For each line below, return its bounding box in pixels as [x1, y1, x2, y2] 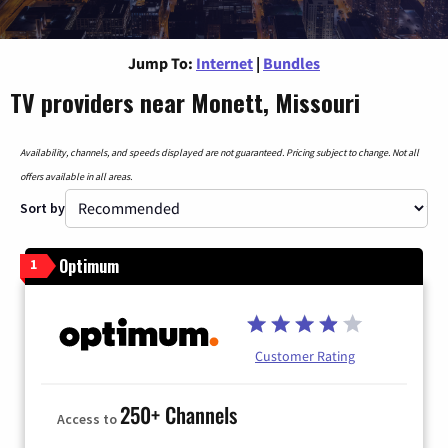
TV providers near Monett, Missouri [10, 83, 360, 120]
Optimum [59, 253, 119, 278]
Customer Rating [255, 346, 355, 365]
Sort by [20, 198, 65, 217]
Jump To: [128, 52, 193, 73]
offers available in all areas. [20, 169, 132, 183]
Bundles [263, 52, 320, 73]
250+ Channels [120, 399, 237, 431]
